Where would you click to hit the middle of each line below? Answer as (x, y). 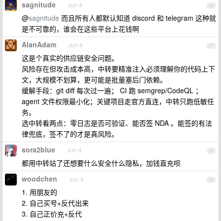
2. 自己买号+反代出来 (55, 203)
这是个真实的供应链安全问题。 (70, 58)
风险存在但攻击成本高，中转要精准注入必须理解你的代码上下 (118, 69)
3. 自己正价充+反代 (52, 214)
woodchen (39, 179)
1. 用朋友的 (39, 192)
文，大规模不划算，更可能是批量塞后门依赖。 (94, 79)
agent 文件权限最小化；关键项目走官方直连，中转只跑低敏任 (118, 101)
